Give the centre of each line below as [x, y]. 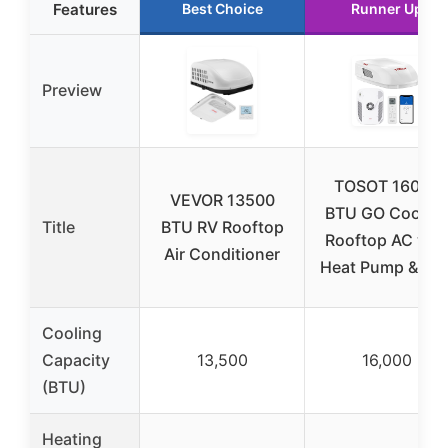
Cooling [72, 332]
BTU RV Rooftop [222, 226]
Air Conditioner [222, 253]
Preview [72, 89]
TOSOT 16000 [387, 185]
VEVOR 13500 [222, 199]
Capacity [76, 359]
